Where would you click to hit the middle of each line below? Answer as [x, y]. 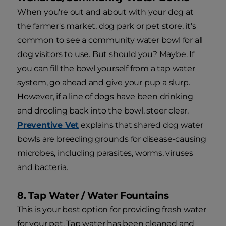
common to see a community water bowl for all [110, 40]
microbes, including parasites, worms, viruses [105, 153]
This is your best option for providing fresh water [112, 209]
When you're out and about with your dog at [105, 12]
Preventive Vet [48, 125]
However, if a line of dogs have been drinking [105, 96]
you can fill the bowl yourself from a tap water [106, 68]
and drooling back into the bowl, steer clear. [103, 110]
